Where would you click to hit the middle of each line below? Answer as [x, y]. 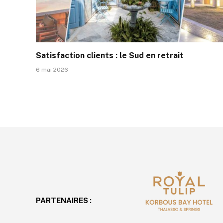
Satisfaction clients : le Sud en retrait [110, 56]
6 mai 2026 [52, 70]
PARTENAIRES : [64, 201]
